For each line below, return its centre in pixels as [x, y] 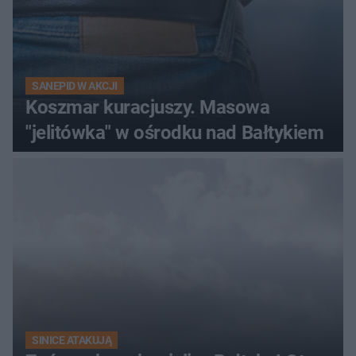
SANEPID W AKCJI [75, 85]
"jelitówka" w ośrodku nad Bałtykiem [175, 132]
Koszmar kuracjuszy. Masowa [148, 107]
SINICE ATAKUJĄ [72, 340]
